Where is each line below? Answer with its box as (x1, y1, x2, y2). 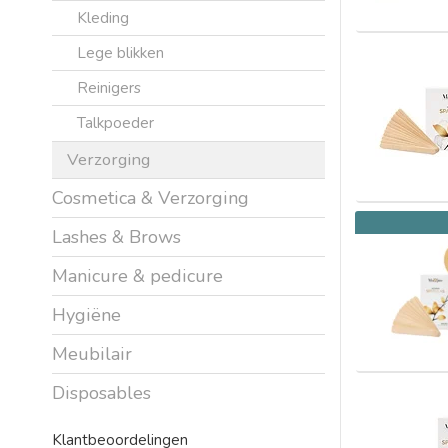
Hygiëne (52, 302, 121, 327)
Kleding (77, 6, 129, 28)
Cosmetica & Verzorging (52, 185, 249, 210)
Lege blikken (77, 41, 164, 63)
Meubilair (52, 341, 132, 366)
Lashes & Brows (52, 224, 181, 249)
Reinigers (77, 76, 141, 98)
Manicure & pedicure (52, 263, 223, 288)
